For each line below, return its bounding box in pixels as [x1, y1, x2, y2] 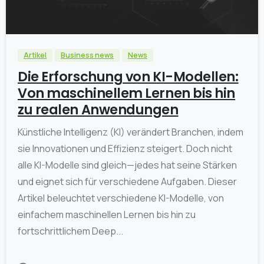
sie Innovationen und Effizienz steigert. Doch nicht [18, 141, 232, 155]
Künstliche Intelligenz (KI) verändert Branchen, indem [18, 125, 243, 138]
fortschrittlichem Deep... [18, 224, 123, 237]
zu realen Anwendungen [18, 100, 179, 119]
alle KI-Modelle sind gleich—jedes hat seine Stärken [18, 158, 237, 171]
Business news [61, 49, 114, 60]
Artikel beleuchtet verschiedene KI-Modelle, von [18, 191, 224, 204]
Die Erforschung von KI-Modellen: [18, 67, 239, 86]
